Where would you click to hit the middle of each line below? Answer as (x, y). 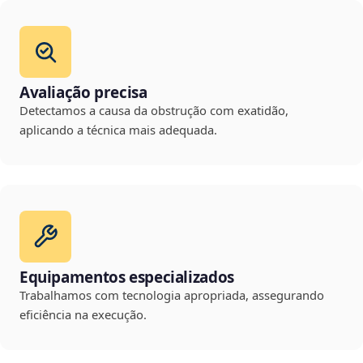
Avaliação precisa (83, 93)
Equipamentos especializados (127, 278)
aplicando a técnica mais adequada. (118, 130)
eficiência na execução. (83, 315)
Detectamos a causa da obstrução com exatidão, (154, 111)
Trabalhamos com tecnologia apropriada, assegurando (172, 295)
